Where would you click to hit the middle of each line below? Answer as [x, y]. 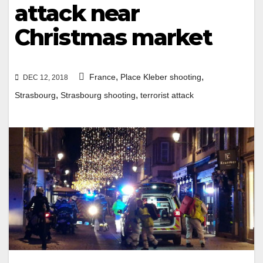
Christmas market [113, 37]
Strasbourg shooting [98, 95]
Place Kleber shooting [161, 77]
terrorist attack [167, 95]
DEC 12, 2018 [45, 78]
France [102, 77]
